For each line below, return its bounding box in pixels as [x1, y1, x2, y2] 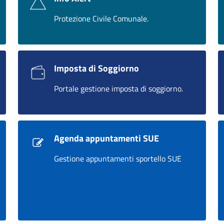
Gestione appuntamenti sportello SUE [54, 152, 181, 164]
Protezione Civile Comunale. [54, 12, 148, 24]
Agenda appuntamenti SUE [54, 131, 159, 145]
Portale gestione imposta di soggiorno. [54, 82, 183, 94]
